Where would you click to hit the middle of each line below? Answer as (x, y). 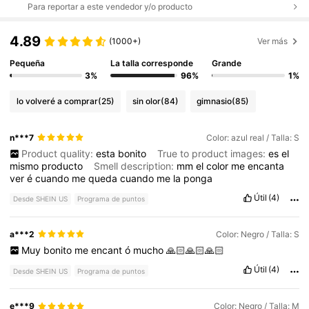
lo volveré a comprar (57, 101)
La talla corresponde (152, 63)
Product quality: (58, 153)
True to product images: (212, 153)
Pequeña (28, 63)
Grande (226, 63)
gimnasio (215, 101)
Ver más (273, 41)
